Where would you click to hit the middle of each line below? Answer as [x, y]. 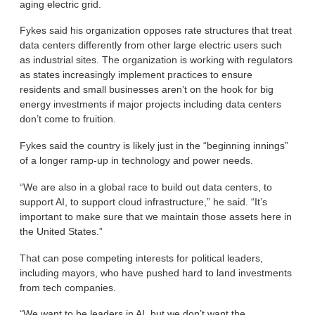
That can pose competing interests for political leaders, [142, 258]
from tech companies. [68, 287]
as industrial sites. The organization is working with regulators [156, 60]
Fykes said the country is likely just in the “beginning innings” [154, 146]
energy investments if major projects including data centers [151, 104]
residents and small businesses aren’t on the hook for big [147, 90]
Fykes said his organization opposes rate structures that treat [156, 31]
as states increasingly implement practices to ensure [136, 75]
